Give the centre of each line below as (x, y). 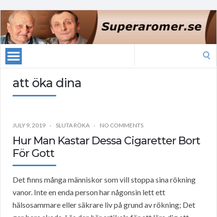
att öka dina (47, 83)
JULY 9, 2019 (29, 125)
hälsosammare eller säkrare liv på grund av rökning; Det (104, 205)
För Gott (33, 154)
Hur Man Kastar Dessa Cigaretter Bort (106, 141)
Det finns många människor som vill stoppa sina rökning (104, 180)
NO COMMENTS (122, 125)
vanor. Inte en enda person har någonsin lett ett (89, 192)
